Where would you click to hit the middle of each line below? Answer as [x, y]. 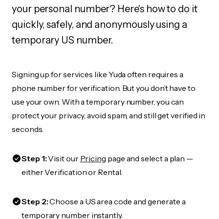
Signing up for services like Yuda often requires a [98, 74]
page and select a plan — [150, 158]
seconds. [28, 129]
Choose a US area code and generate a [117, 201]
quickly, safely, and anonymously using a [99, 24]
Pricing [93, 158]
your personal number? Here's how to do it [105, 9]
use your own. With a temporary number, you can [98, 102]
